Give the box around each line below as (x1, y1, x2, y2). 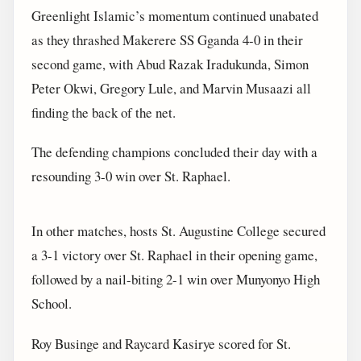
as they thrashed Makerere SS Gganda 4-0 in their (31, 30, 303, 49)
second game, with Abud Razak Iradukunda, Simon (31, 54, 309, 73)
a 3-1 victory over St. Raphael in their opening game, (31, 246, 317, 265)
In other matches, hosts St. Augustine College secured (31, 222, 326, 241)
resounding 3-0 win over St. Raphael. (31, 166, 230, 185)
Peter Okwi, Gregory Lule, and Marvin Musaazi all (31, 78, 311, 98)
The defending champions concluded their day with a (31, 142, 317, 161)
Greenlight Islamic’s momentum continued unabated (31, 6, 318, 25)
